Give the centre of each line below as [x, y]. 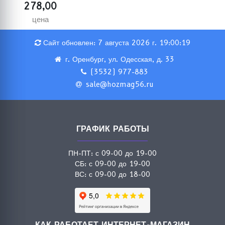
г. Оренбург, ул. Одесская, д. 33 [120, 59]
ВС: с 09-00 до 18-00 [113, 174]
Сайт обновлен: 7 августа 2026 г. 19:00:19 [117, 43]
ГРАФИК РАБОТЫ [113, 129]
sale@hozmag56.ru [120, 84]
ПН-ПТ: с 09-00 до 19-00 [113, 153]
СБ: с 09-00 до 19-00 [113, 164]
